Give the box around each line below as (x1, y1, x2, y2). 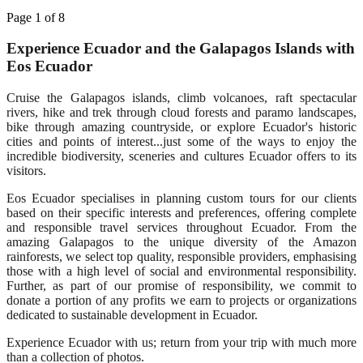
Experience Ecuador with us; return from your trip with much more (6, 335, 357, 350)
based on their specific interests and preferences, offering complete (6, 206, 357, 220)
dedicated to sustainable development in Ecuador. (6, 308, 258, 322)
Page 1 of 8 (6, 10, 65, 24)
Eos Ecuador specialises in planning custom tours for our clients (6, 191, 357, 206)
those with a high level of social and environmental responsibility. (6, 264, 357, 279)
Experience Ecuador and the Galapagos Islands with (6, 40, 355, 58)
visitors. (6, 164, 46, 178)
